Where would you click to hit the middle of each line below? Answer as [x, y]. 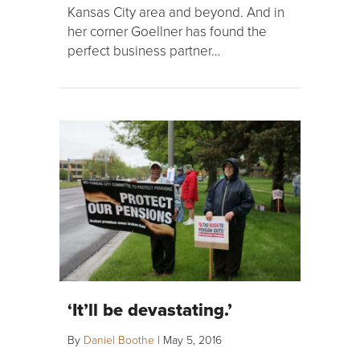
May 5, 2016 [192, 340]
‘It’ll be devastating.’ [150, 310]
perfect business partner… [144, 51]
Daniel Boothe [119, 340]
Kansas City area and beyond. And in [176, 12]
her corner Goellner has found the [167, 31]
